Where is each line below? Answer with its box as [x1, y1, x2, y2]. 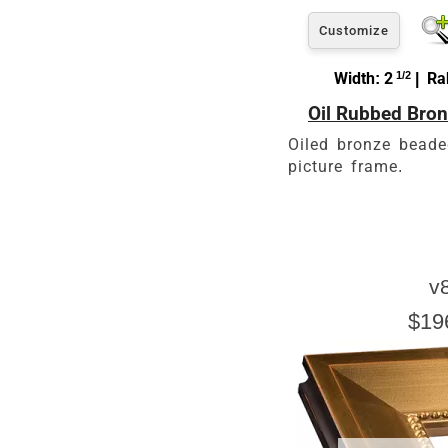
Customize [319, 22, 389, 38]
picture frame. [288, 156, 403, 176]
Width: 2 [334, 68, 393, 88]
